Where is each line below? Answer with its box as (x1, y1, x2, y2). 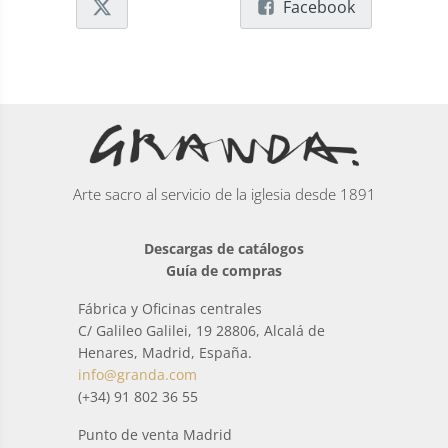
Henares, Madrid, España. (78, 342, 253, 362)
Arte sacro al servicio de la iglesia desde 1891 (72, 183, 376, 204)
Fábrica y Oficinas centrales (78, 298, 263, 318)
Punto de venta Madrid (78, 424, 233, 444)
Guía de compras (165, 260, 282, 280)
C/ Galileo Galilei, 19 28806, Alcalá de (78, 320, 326, 340)
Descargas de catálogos (143, 238, 304, 258)
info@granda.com (78, 364, 198, 384)
